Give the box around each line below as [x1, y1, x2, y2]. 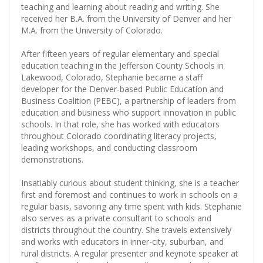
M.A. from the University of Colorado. [21, 24, 163, 36]
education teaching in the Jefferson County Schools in [21, 59, 224, 71]
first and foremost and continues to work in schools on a [21, 188, 238, 200]
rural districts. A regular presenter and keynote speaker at [21, 247, 238, 259]
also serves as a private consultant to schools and [21, 212, 211, 224]
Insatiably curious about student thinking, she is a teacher [21, 177, 239, 188]
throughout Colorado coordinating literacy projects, [21, 130, 217, 141]
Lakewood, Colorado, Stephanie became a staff [21, 71, 203, 83]
